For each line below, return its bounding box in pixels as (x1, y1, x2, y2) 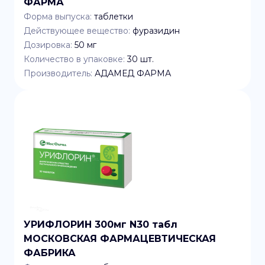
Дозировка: (24, 40, 72, 50)
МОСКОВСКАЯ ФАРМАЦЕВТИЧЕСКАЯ (24, 233, 216, 244)
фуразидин (132, 25, 180, 36)
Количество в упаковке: (24, 54, 125, 64)
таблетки (94, 11, 133, 22)
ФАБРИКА (24, 247, 76, 258)
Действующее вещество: (24, 25, 130, 36)
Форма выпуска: (24, 11, 92, 22)
